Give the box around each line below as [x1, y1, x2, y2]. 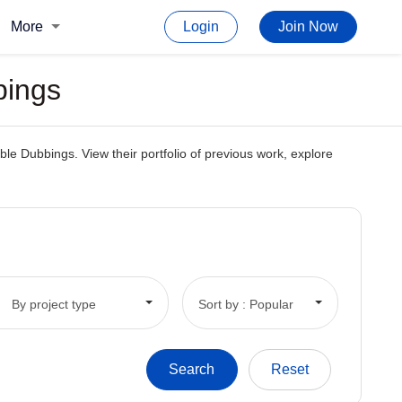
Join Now [278, 19, 338, 34]
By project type [11, 296, 96, 311]
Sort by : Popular [197, 296, 293, 311]
